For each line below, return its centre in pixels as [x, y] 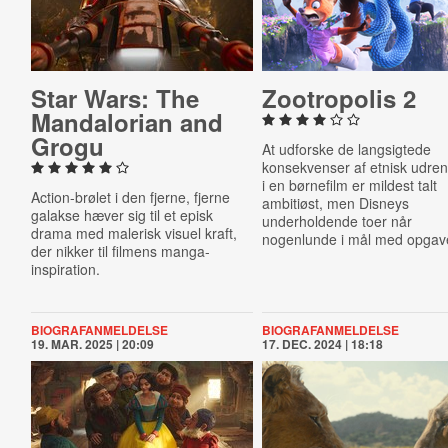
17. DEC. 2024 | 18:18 [323, 344]
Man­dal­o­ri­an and [126, 122]
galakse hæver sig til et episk [121, 215]
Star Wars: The [114, 98]
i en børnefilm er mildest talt [350, 185]
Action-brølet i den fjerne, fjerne [130, 197]
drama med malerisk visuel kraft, [133, 233]
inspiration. [65, 269]
